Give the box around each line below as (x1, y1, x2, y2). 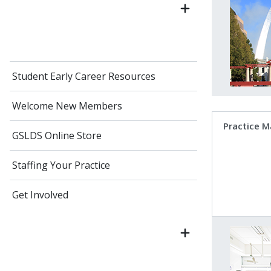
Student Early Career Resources (12, 70, 155, 83)
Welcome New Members (12, 99, 122, 113)
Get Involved (12, 188, 68, 201)
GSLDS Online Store (12, 129, 102, 142)
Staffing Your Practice (12, 158, 110, 172)
